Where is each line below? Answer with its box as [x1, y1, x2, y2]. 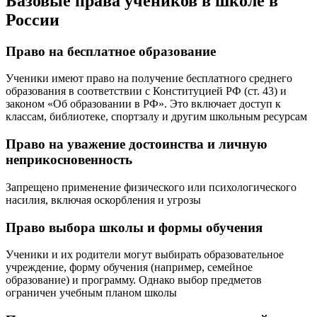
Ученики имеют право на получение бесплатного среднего [6, 72, 292, 85]
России [6, 10, 59, 29]
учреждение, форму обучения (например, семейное [6, 261, 253, 274]
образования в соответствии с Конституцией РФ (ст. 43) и [6, 85, 287, 98]
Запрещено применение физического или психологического [6, 180, 296, 193]
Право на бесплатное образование [6, 43, 216, 59]
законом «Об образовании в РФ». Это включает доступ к [6, 98, 281, 110]
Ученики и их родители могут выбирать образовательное [6, 248, 284, 261]
